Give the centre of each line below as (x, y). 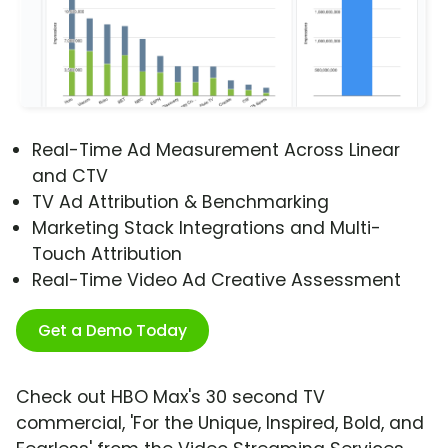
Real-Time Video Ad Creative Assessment (216, 280)
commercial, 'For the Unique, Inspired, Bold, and (220, 423)
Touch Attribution (107, 254)
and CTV (70, 176)
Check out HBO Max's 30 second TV (170, 397)
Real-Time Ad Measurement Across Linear (216, 150)
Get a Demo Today (112, 331)
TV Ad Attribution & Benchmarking (180, 202)
